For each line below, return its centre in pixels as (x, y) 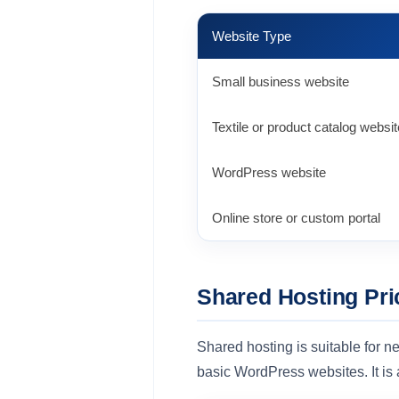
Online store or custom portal (296, 218)
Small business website (281, 81)
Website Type (252, 36)
